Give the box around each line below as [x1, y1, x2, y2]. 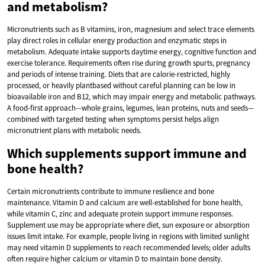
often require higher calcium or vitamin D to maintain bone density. [7, 253, 222, 264]
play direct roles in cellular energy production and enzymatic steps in [7, 35, 227, 46]
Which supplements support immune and [7, 144, 247, 161]
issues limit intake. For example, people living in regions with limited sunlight [7, 231, 249, 241]
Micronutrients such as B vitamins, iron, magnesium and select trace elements [7, 24, 254, 34]
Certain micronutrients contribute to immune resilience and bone [7, 186, 214, 196]
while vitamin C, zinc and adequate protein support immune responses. [7, 208, 233, 219]
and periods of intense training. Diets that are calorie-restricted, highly [7, 69, 230, 79]
